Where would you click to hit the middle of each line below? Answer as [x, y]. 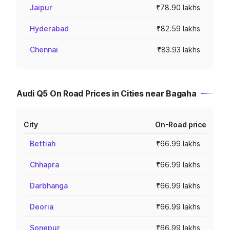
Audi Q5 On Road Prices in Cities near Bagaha [107, 93]
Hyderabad [49, 28]
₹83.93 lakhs [179, 50]
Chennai [44, 50]
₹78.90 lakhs [178, 7]
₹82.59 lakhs [178, 28]
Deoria [42, 207]
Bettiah [43, 143]
